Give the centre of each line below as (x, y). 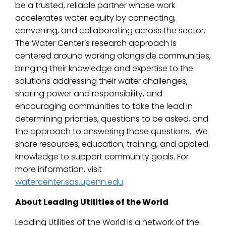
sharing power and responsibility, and (89, 94)
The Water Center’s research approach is (96, 43)
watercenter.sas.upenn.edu (69, 182)
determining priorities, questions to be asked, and (112, 119)
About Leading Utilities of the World (92, 202)
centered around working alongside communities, (113, 56)
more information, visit (59, 169)
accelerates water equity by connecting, (95, 18)
